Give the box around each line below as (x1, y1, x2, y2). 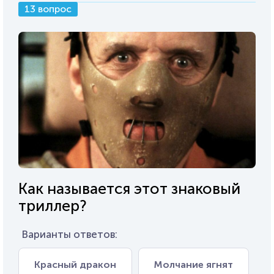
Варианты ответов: (21, 228, 117, 240)
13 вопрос (24, 3, 72, 15)
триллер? (18, 196, 87, 215)
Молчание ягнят (154, 258, 233, 270)
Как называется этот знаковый (18, 179, 240, 198)
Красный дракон (34, 258, 116, 270)
